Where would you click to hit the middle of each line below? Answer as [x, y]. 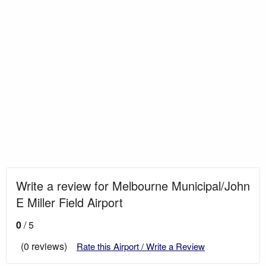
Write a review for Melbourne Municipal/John [133, 185]
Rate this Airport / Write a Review [141, 246]
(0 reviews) [44, 246]
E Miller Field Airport [69, 202]
